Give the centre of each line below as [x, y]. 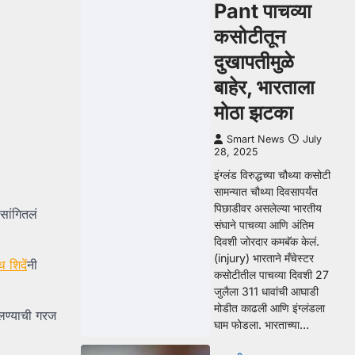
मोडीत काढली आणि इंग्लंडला [269, 308]
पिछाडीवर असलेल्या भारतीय [268, 208]
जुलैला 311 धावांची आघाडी [266, 291]
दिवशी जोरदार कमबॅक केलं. [267, 241]
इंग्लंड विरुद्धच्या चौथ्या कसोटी [272, 175]
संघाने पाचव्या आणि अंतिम [264, 225]
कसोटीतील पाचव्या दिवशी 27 [271, 275]
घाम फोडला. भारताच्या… [261, 324]
